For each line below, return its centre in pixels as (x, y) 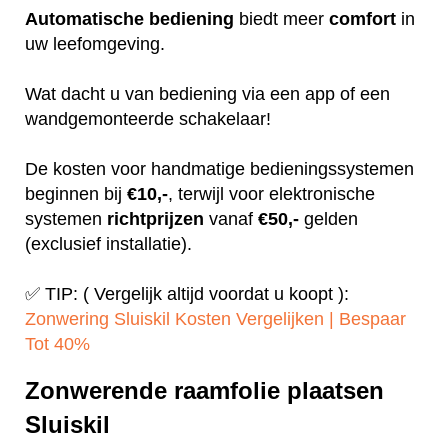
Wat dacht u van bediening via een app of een (207, 93)
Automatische (84, 18)
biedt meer (281, 18)
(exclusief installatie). (108, 243)
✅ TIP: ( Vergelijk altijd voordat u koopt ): (187, 293)
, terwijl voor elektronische (271, 193)
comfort (362, 18)
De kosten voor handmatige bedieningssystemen (219, 168)
